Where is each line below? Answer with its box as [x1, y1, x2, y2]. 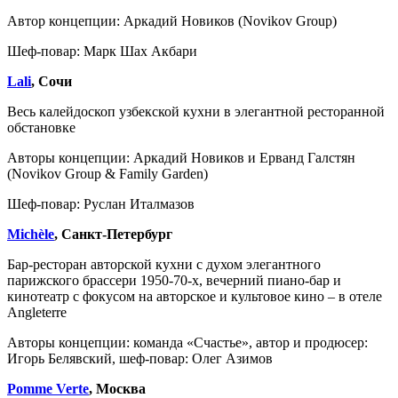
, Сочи [31, 73, 72, 89]
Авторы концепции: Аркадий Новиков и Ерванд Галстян [7, 149, 355, 165]
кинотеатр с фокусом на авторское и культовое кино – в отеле [7, 288, 382, 304]
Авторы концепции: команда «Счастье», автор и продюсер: [7, 334, 368, 350]
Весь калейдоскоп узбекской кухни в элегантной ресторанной [7, 103, 385, 119]
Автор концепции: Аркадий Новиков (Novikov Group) [7, 12, 340, 28]
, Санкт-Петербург [54, 226, 172, 242]
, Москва [89, 380, 149, 396]
